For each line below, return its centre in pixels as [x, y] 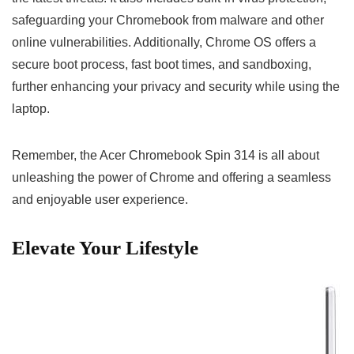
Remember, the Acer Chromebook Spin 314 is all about [166, 155]
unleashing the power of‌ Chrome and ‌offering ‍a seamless [171, 177]
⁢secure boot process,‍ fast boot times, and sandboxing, [162, 64]
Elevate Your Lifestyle [105, 247]
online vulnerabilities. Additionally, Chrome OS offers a [164, 42]
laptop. [31, 108]
